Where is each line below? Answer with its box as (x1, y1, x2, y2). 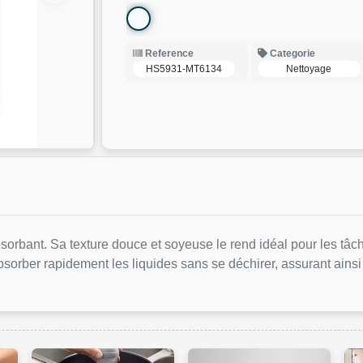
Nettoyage (286, 63, 332, 75)
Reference (142, 48, 194, 59)
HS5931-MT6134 (145, 63, 222, 75)
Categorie (267, 48, 316, 59)
